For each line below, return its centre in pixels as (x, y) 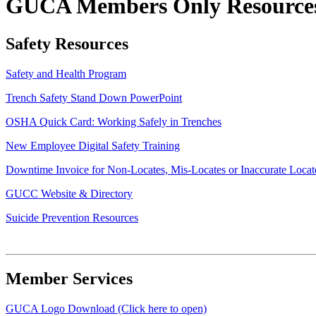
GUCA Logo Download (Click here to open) (106, 308)
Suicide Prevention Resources (72, 217)
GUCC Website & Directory (69, 193)
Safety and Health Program (66, 73)
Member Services (69, 278)
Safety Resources (67, 43)
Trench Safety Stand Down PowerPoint (94, 97)
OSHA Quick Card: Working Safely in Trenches (114, 121)
